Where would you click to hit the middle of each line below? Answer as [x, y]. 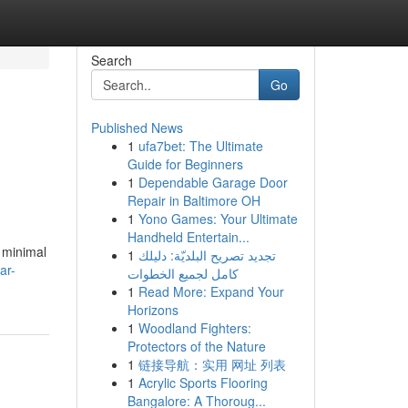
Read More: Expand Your [211, 291]
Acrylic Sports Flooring [203, 382]
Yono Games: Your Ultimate [218, 219]
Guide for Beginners [185, 164]
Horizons [153, 310]
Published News [137, 127]
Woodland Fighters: [194, 328]
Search [111, 60]
